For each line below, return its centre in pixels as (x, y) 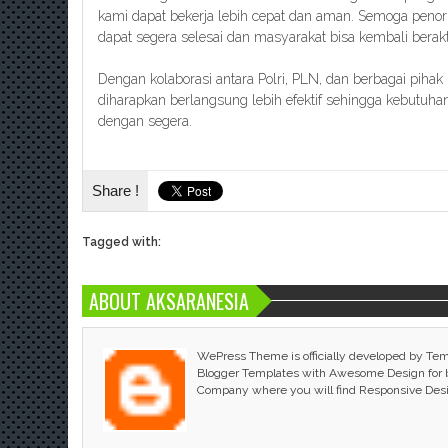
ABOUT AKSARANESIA (169, 301)
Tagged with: (121, 242)
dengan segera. (145, 121)
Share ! (115, 190)
